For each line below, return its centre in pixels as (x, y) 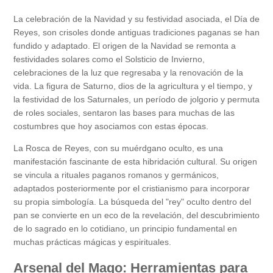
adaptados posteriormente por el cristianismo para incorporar (132, 189)
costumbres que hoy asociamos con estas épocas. (111, 126)
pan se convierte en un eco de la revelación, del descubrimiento (136, 215)
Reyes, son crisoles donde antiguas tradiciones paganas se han (136, 33)
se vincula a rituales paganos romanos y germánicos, (116, 175)
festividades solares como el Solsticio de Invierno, (109, 59)
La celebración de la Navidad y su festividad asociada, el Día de (136, 19)
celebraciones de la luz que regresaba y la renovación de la (128, 73)
